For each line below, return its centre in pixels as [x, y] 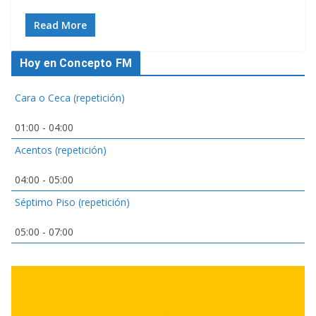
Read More [60, 25]
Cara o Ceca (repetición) [70, 98]
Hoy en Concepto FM [76, 63]
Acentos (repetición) [61, 150]
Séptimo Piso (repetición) [72, 202]
